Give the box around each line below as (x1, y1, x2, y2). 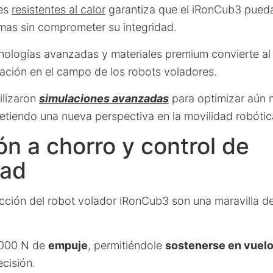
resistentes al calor (12, 3, 105, 16)
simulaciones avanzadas (39, 92, 169, 105)
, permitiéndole (88, 239, 165, 252)
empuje (48, 239, 88, 252)
